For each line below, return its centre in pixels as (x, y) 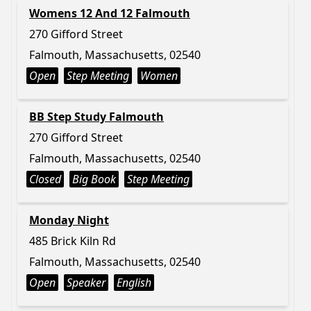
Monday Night (69, 220)
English (134, 283)
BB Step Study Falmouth (96, 117)
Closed (45, 179)
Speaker (86, 283)
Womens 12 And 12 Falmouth (110, 13)
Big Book (94, 179)
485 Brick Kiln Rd (73, 241)
